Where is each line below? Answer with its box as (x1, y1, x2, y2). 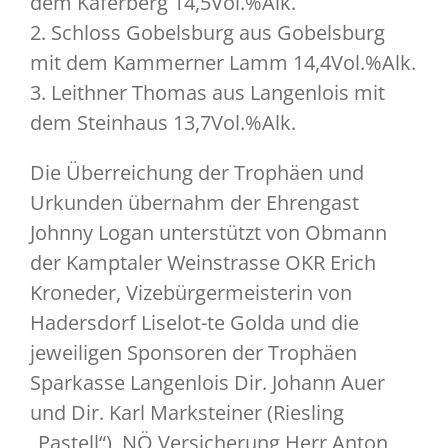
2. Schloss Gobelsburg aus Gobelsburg (30, 19, 385, 47)
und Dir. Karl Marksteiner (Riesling (30, 399, 344, 427)
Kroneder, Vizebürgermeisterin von (30, 279, 352, 307)
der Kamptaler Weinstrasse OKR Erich (30, 249, 376, 277)
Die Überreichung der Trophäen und (30, 159, 364, 187)
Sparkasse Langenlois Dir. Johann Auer (30, 369, 385, 397)
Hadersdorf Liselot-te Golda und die (30, 309, 359, 337)
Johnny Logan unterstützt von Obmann (30, 219, 387, 247)
